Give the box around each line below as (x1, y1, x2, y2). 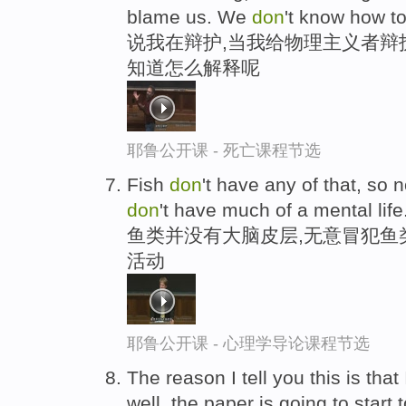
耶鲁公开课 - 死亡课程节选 (127, 140, 321, 159)
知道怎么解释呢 (127, 56, 260, 78)
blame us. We (127, 5, 252, 27)
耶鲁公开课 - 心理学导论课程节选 (127, 333, 370, 353)
